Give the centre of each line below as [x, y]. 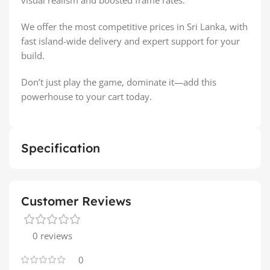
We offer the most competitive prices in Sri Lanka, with [134, 26]
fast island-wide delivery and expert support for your [130, 41]
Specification [61, 148]
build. [33, 55]
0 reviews [52, 235]
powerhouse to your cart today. [86, 96]
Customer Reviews [76, 201]
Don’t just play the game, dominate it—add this [119, 82]
